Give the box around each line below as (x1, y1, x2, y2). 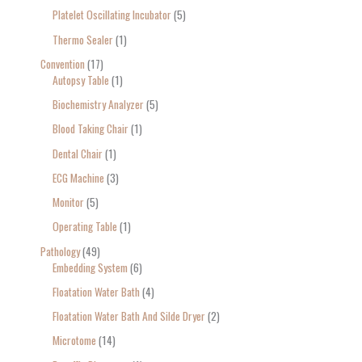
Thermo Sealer (53, 31, 113, 48)
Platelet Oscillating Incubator (53, 6, 171, 23)
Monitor (53, 194, 84, 211)
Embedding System (53, 259, 128, 276)
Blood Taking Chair (53, 120, 128, 137)
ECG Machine (53, 169, 104, 186)
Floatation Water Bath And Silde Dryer (53, 308, 205, 325)
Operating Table (53, 218, 117, 235)
